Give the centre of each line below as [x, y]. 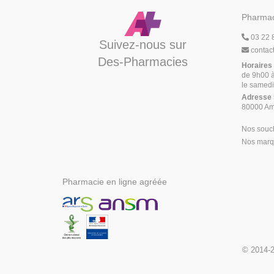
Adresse [256, 97]
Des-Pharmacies [143, 62]
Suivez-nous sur [143, 45]
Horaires [257, 65]
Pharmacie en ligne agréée [115, 182]
